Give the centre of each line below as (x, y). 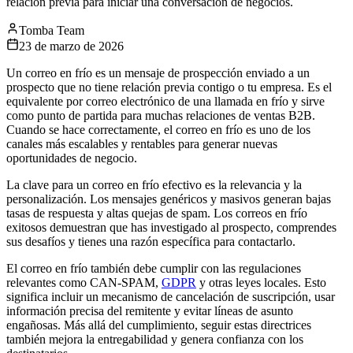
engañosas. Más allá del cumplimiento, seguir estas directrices (159, 325)
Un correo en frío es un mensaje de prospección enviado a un (158, 72)
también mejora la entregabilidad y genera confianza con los (155, 339)
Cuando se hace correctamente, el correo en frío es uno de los (158, 129)
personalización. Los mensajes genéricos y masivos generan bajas (169, 199)
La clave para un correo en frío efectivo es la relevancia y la (154, 184)
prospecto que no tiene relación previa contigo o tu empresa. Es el (169, 87)
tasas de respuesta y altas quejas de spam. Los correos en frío (157, 213)
